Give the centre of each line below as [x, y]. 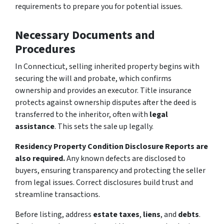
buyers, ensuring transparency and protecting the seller [110, 170]
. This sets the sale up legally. [104, 126]
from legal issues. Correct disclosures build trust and [104, 182]
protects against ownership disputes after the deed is [106, 102]
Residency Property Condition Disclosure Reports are [111, 146]
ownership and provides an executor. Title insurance [103, 90]
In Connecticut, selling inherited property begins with [107, 66]
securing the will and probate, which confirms [93, 78]
